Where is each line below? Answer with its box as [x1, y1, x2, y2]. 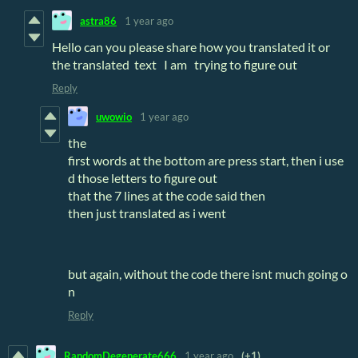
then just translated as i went [68, 205, 229, 221]
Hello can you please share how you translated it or [52, 39, 330, 55]
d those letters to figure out [68, 170, 217, 186]
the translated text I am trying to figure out [52, 57, 297, 73]
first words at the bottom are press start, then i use [68, 153, 344, 169]
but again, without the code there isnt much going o [68, 266, 348, 282]
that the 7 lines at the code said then [68, 188, 265, 204]
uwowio [96, 109, 132, 123]
